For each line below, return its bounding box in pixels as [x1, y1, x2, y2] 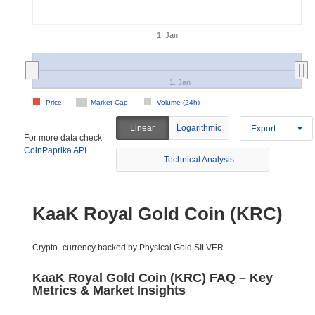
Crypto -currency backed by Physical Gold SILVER [32, 243, 224, 252]
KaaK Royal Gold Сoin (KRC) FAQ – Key [32, 271, 273, 285]
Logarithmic [176, 123, 221, 133]
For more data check [24, 132, 102, 143]
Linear [130, 123, 155, 133]
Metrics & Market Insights [32, 283, 186, 297]
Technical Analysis [164, 155, 235, 165]
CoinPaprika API [24, 145, 86, 155]
